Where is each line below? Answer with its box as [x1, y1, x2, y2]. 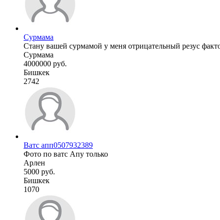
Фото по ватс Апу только [24, 149, 108, 158]
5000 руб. [24, 167, 55, 176]
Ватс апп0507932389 [24, 140, 93, 149]
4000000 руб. [24, 59, 67, 68]
